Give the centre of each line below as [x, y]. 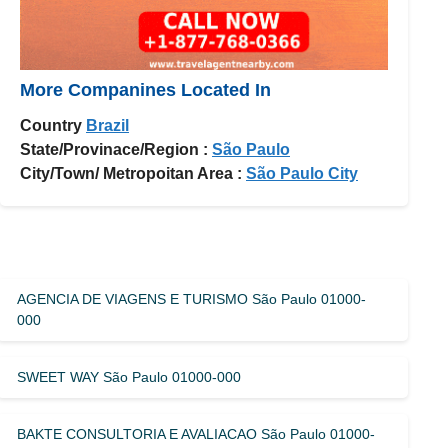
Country [51, 125]
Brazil [107, 125]
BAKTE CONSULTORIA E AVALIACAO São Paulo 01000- [196, 433]
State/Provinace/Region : [114, 149]
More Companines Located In [145, 89]
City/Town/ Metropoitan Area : [131, 173]
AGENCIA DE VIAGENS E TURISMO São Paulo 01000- [192, 298]
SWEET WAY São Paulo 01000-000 [129, 376]
